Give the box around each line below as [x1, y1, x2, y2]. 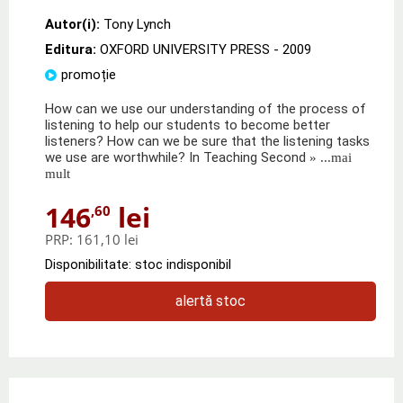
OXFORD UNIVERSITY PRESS [100, 40, 270, 58]
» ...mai [306, 149, 352, 165]
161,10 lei [76, 229, 139, 248]
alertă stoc [175, 291, 246, 309]
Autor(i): [45, 15, 100, 32]
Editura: [45, 40, 100, 58]
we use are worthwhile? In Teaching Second [45, 148, 306, 166]
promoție [61, 66, 116, 83]
